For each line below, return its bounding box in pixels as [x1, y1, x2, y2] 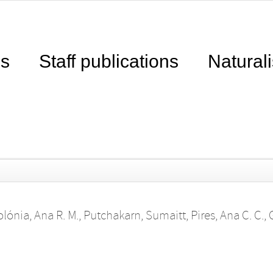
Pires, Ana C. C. [190, 208, 264, 223]
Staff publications [39, 51, 179, 71]
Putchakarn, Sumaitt [83, 208, 186, 223]
